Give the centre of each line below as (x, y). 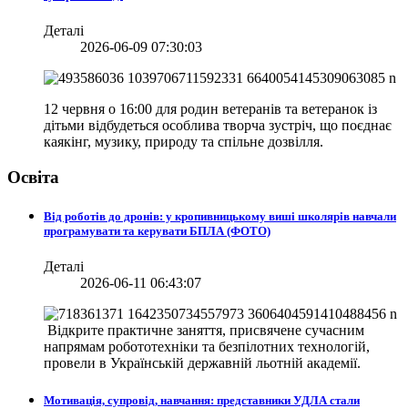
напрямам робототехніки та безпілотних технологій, (207, 347)
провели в (75, 363)
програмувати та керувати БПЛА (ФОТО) (157, 230)
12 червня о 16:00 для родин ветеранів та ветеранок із (210, 109)
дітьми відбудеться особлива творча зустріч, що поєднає (218, 125)
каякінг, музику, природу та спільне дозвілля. (184, 142)
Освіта (33, 177)
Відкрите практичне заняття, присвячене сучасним (204, 331)
